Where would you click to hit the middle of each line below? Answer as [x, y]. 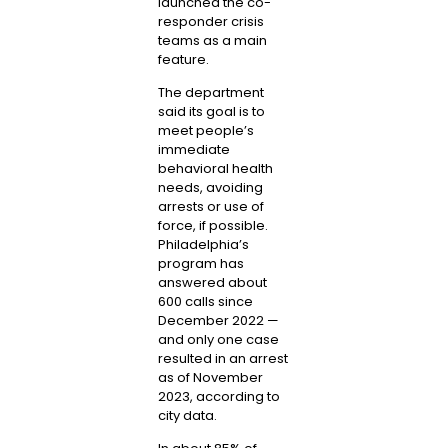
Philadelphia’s [203, 245]
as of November [210, 378]
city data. [187, 416]
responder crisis [210, 21]
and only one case [218, 340]
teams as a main [212, 40]
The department [210, 93]
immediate [193, 150]
